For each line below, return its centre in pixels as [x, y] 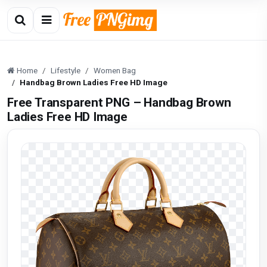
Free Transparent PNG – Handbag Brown [119, 103]
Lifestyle [66, 70]
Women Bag [115, 70]
